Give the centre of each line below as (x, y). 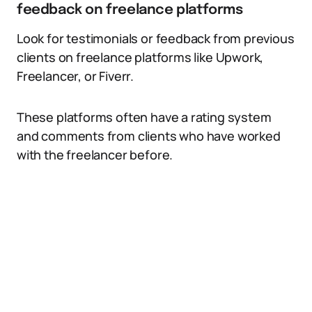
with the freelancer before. (95, 155)
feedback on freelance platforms (130, 10)
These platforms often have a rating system (144, 117)
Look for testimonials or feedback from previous (156, 38)
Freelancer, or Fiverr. (76, 76)
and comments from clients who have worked (149, 136)
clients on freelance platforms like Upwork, (140, 57)
